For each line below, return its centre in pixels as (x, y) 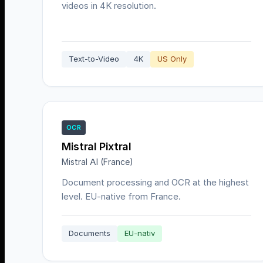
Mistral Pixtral (97, 146)
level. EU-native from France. (121, 196)
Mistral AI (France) (97, 162)
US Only (172, 59)
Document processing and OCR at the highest (155, 182)
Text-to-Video (94, 59)
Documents (90, 233)
